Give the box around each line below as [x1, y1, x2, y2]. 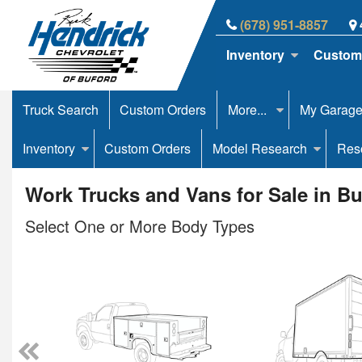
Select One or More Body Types [25, 213, 255, 238]
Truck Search [22, 99, 99, 119]
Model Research [212, 138, 307, 158]
